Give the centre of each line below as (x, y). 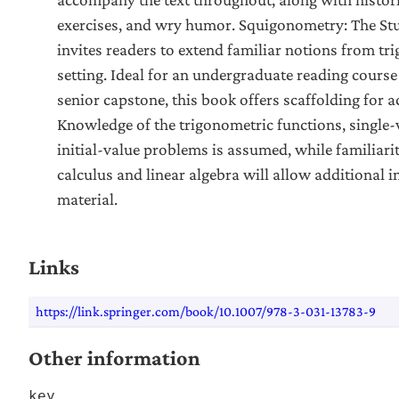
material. (87, 199)
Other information (114, 357)
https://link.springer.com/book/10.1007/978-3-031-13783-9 (206, 312)
